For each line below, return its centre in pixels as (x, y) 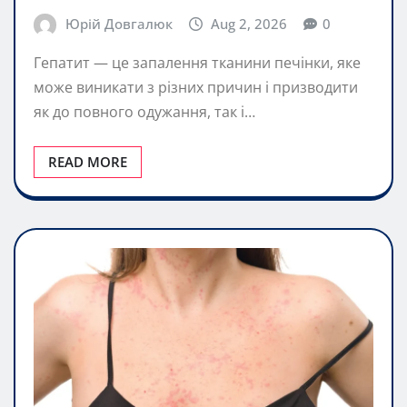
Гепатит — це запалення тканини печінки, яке (197, 63)
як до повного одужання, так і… (144, 112)
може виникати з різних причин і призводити (196, 88)
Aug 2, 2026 (249, 23)
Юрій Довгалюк (119, 23)
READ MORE (88, 162)
